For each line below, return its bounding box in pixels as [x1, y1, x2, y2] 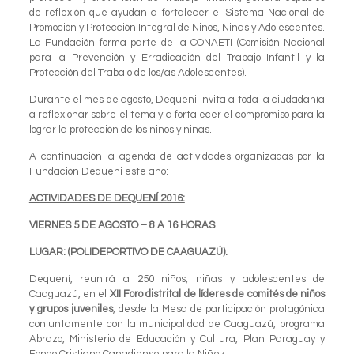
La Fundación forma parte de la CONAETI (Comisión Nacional [28, 36, 326, 48]
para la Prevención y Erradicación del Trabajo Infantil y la [28, 51, 326, 63]
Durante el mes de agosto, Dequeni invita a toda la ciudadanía [28, 93, 326, 105]
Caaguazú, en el [28, 288, 110, 299]
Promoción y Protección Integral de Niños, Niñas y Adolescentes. [28, 21, 326, 33]
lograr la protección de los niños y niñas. [28, 123, 212, 135]
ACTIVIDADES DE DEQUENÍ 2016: [28, 192, 185, 204]
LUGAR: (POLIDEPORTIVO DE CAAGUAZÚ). [28, 246, 228, 258]
